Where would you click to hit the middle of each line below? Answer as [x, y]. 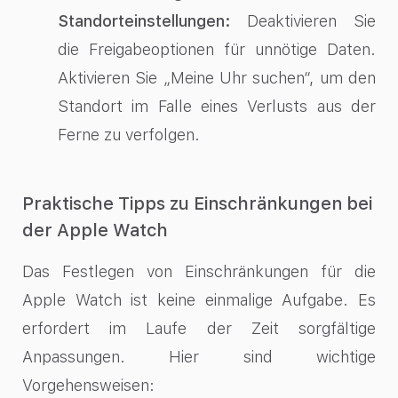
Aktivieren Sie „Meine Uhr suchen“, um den [217, 77]
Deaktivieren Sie [303, 20]
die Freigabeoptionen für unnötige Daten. [217, 49]
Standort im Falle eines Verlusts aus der [217, 106]
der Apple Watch [95, 230]
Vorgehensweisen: [88, 385]
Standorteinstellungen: [144, 20]
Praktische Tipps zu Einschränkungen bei [197, 203]
